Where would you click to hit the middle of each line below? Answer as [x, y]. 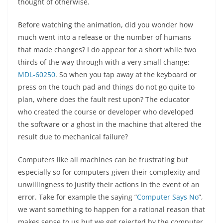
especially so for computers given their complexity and [109, 172]
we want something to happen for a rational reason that [111, 209]
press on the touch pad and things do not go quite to [106, 87]
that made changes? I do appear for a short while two [107, 49]
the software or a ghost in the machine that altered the [110, 124]
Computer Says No [168, 197]
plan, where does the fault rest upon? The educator [104, 99]
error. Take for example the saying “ [77, 197]
